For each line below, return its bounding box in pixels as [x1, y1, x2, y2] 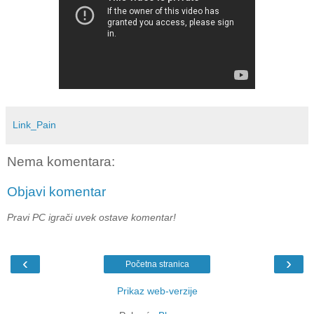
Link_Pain [13, 118, 56, 130]
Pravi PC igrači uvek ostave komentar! [7, 211, 176, 223]
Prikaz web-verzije [116, 285, 198, 297]
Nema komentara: [7, 153, 115, 169]
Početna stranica [125, 259, 189, 270]
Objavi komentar [7, 184, 106, 200]
